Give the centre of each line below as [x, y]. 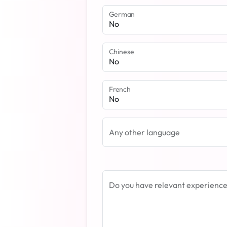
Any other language [144, 132]
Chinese [122, 52]
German [122, 14]
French [120, 89]
